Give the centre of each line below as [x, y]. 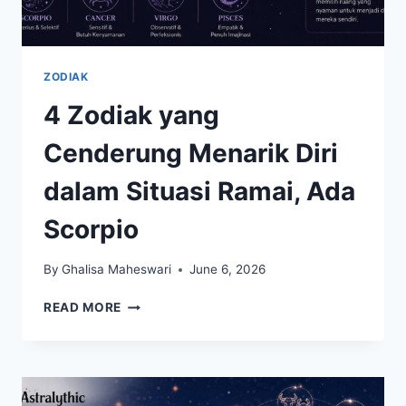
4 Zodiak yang [131, 115]
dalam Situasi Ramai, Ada [199, 191]
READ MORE [83, 308]
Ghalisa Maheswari [117, 270]
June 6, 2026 [228, 270]
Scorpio [91, 229]
